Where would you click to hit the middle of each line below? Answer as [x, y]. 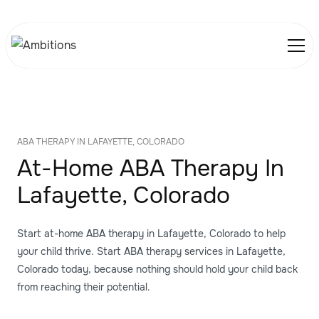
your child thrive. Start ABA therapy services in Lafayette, [151, 252]
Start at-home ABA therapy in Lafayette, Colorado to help [151, 234]
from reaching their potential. [84, 287]
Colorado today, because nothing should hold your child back [157, 270]
